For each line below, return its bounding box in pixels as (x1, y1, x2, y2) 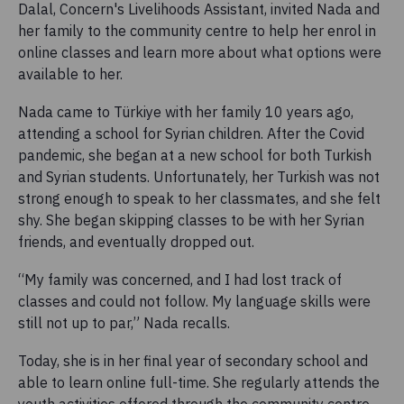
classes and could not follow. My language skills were (18, 292, 371, 311)
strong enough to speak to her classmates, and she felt (18, 189, 381, 208)
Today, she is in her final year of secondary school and (18, 352, 368, 371)
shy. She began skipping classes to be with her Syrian (18, 211, 364, 230)
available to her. (18, 65, 130, 84)
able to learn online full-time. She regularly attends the (18, 373, 380, 392)
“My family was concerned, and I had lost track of (18, 271, 342, 289)
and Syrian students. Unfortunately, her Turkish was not (18, 168, 380, 187)
